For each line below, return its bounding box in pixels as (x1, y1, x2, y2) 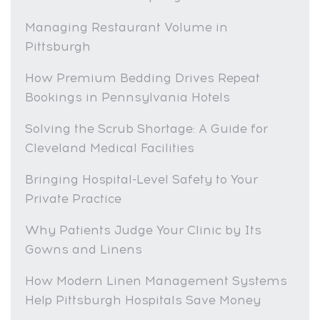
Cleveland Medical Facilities (25, 140, 194, 155)
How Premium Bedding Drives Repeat (25, 70, 260, 85)
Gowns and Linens (25, 241, 142, 256)
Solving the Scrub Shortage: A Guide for (25, 121, 268, 136)
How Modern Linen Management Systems (25, 273, 287, 288)
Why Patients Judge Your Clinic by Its (25, 222, 261, 237)
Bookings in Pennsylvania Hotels (25, 89, 230, 104)
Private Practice (25, 191, 121, 206)
